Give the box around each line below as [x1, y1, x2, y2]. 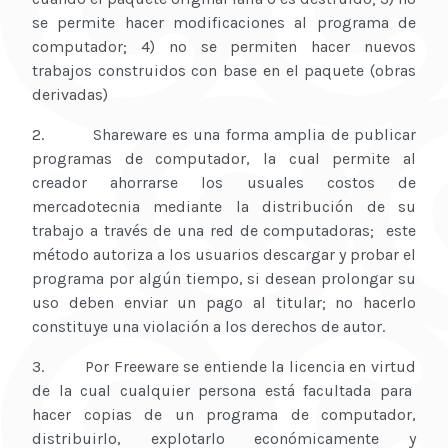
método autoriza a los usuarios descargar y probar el [32, 245, 416, 265]
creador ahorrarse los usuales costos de [32, 173, 416, 193]
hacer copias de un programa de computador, [32, 405, 416, 425]
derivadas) [32, 85, 116, 105]
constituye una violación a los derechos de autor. [32, 317, 385, 337]
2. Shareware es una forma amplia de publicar [32, 125, 416, 145]
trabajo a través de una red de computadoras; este [32, 221, 416, 241]
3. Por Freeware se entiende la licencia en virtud [32, 357, 416, 377]
